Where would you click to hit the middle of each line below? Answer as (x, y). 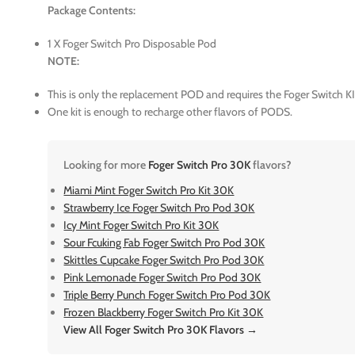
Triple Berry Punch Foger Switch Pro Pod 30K (167, 294)
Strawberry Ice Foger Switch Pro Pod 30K (159, 207)
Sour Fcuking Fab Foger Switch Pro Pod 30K (164, 242)
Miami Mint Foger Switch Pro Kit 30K (149, 190)
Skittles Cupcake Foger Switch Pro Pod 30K (164, 260)
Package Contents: (92, 10)
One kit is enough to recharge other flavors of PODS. (170, 111)
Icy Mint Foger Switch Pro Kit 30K (141, 225)
